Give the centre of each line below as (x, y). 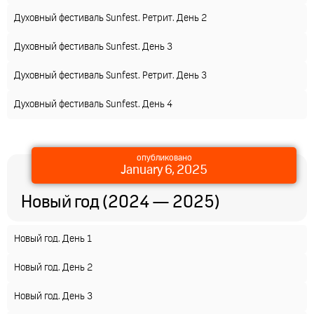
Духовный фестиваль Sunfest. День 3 (93, 47)
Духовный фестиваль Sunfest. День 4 (93, 104)
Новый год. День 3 (53, 296)
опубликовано (164, 158)
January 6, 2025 (164, 170)
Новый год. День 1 (53, 239)
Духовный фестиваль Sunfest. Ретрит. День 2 (110, 18)
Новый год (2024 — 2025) (120, 203)
